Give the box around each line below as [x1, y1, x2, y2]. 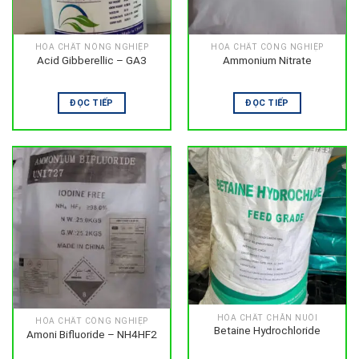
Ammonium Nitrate [223, 53, 312, 67]
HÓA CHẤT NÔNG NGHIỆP [34, 42, 149, 52]
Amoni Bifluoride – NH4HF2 [26, 327, 157, 341]
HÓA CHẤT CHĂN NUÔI [216, 313, 318, 322]
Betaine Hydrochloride [214, 324, 321, 337]
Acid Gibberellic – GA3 [37, 53, 147, 67]
